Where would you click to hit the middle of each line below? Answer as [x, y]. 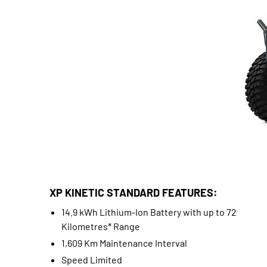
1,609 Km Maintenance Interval [124, 243]
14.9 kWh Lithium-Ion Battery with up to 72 [149, 212]
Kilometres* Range [100, 226]
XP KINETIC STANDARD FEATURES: [133, 193]
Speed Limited [91, 260]
